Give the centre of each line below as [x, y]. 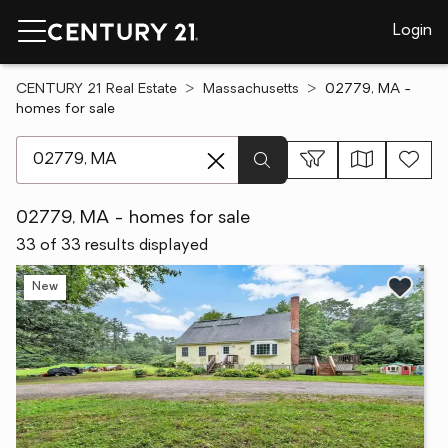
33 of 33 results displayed [112, 246]
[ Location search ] [81, 146]
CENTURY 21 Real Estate [96, 89]
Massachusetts [251, 89]
